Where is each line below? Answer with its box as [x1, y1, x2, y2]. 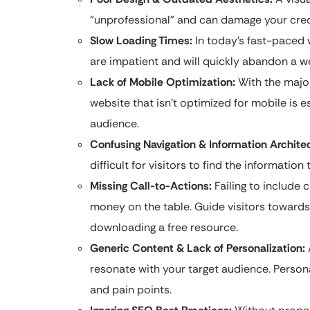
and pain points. [90, 282, 172, 297]
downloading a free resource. [90, 220, 238, 235]
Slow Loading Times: [90, 33, 192, 48]
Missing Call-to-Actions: [90, 179, 212, 193]
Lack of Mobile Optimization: [90, 75, 235, 89]
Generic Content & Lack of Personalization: [90, 241, 305, 255]
